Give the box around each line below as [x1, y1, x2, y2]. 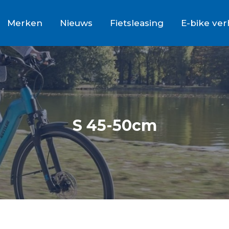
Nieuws [60, 17, 93, 28]
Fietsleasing [110, 17, 164, 28]
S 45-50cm [72, 116, 157, 135]
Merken [7, 17, 42, 28]
